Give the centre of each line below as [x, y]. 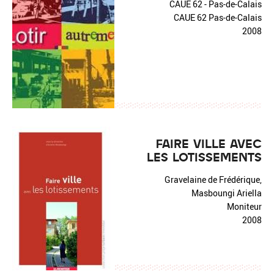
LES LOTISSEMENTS [204, 157]
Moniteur [244, 206]
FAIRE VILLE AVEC [209, 143]
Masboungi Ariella [227, 193]
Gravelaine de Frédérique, [213, 180]
